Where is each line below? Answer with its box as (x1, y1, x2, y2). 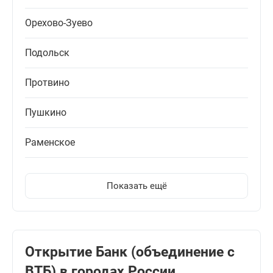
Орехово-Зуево (25, 17, 93, 29)
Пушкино (25, 107, 66, 119)
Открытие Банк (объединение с (25, 244, 235, 261)
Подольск (25, 47, 69, 59)
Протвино (25, 77, 69, 89)
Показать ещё (106, 180, 167, 192)
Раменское (25, 136, 75, 149)
